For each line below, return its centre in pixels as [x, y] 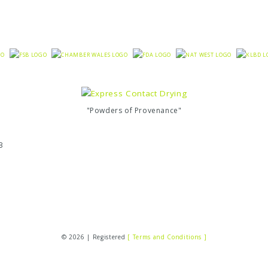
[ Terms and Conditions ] [167, 237]
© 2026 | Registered [95, 237]
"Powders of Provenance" [134, 111]
